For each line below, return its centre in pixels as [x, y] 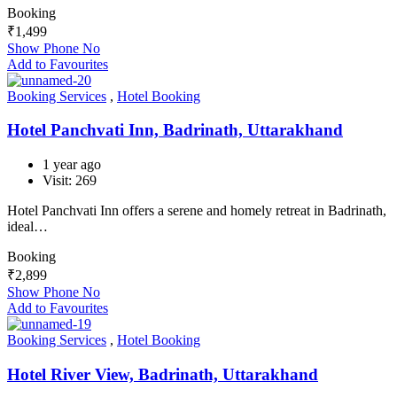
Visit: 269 [70, 181]
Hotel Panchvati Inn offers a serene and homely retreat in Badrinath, [197, 211]
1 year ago [72, 165]
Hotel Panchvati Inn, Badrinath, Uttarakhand [175, 130]
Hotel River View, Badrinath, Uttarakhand [163, 374]
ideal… [27, 227]
